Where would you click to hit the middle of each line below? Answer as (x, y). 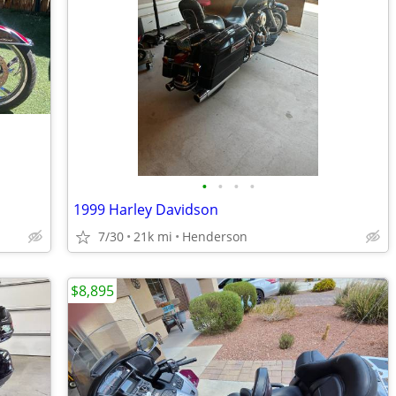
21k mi (153, 236)
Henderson (215, 236)
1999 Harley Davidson (146, 209)
